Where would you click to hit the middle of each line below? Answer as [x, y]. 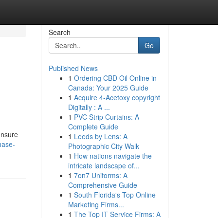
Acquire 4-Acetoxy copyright [117, 97]
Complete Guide [93, 127]
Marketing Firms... [96, 204]
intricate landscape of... [104, 165]
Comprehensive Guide [102, 185]
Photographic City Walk [103, 146]
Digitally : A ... [89, 107]
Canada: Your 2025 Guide [108, 88]
